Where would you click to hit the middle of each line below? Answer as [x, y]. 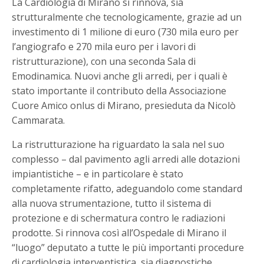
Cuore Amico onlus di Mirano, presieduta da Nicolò [124, 106]
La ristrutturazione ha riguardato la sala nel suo [118, 145]
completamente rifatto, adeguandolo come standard [127, 189]
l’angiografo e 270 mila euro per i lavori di [104, 47]
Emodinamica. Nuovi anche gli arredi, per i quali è [120, 76]
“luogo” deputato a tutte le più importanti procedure [128, 248]
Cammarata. [38, 121]
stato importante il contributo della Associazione [119, 91]
